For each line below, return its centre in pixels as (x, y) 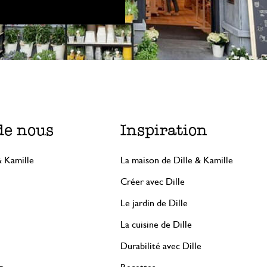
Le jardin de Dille (154, 203)
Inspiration (164, 130)
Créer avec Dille (152, 182)
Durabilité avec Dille (161, 246)
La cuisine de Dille (156, 225)
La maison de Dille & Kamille (176, 160)
